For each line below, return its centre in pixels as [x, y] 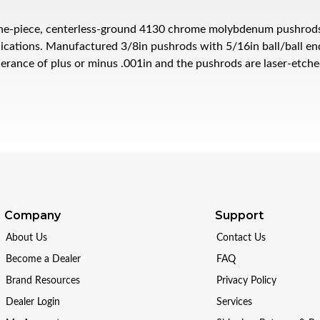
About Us [27, 238]
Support [240, 215]
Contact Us [241, 238]
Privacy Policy [247, 281]
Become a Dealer [44, 259]
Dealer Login [33, 302]
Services [235, 302]
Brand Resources [43, 281]
